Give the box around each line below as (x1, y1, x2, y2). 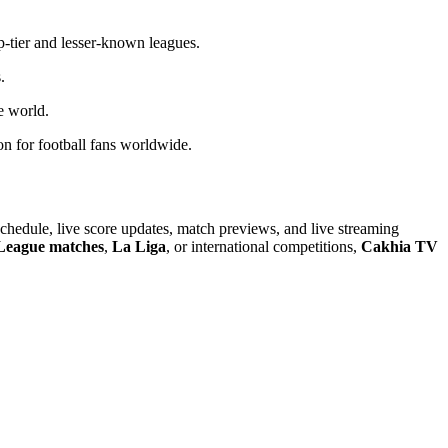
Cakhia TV (361, 238, 438, 255)
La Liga (112, 238, 166, 255)
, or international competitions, (166, 238, 361, 255)
